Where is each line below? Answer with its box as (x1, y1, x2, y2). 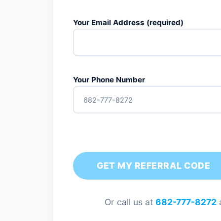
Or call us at (105, 196, 155, 207)
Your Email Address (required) (73, 18, 184, 28)
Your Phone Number (73, 74, 145, 84)
